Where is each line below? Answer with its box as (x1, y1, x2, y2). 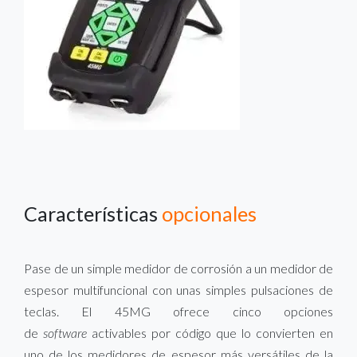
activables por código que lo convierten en (87, 324, 333, 340)
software (43, 324, 87, 340)
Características (24, 201, 162, 226)
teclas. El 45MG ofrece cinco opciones (24, 303, 333, 319)
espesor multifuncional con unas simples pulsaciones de (24, 281, 333, 297)
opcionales (162, 201, 257, 226)
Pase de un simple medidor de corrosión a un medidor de (24, 260, 333, 276)
